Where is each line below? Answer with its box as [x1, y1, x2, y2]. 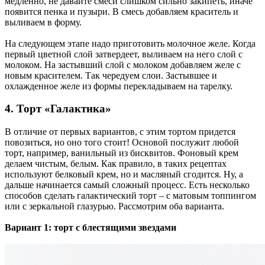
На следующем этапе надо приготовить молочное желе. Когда [5, 38, 256, 49]
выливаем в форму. [5, 17, 82, 27]
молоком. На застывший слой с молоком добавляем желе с [5, 59, 241, 70]
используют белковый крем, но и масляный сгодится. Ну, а [5, 169, 243, 180]
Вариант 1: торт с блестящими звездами [5, 222, 176, 233]
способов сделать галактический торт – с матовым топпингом [5, 190, 256, 201]
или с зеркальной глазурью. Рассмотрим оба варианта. [5, 201, 224, 212]
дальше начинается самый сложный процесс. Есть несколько [5, 180, 250, 190]
